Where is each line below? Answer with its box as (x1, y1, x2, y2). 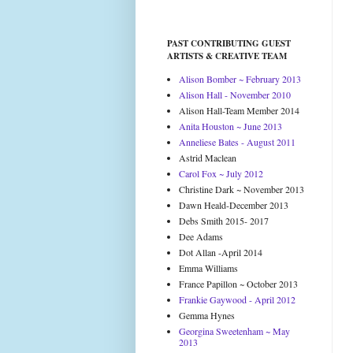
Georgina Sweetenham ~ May (179, 325, 290, 337)
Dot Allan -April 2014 (179, 246, 262, 258)
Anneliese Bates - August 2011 (179, 136, 295, 148)
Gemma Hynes (179, 309, 235, 321)
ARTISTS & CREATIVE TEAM (167, 50, 287, 62)
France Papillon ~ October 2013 (179, 277, 298, 290)
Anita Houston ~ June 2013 (179, 120, 282, 132)
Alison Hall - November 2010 (179, 88, 291, 101)
